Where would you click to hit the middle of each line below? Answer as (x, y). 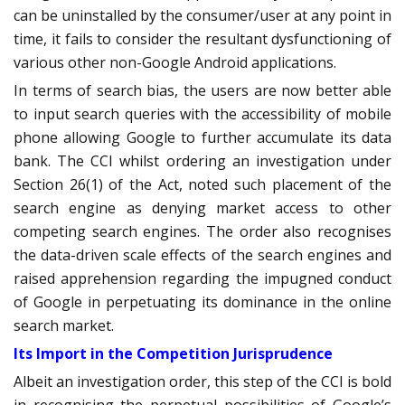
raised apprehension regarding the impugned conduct (202, 279)
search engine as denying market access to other (202, 208)
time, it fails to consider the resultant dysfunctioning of (202, 39)
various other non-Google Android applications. (175, 63)
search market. (64, 326)
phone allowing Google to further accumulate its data (202, 138)
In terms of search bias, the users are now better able (202, 91)
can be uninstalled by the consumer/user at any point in (202, 16)
